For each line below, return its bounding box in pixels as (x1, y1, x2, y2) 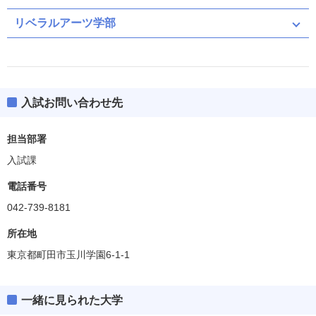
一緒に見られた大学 (21, 294, 123, 306)
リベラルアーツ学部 (14, 17, 116, 29)
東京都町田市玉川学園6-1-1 (7, 249, 130, 260)
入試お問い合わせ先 (21, 97, 123, 109)
